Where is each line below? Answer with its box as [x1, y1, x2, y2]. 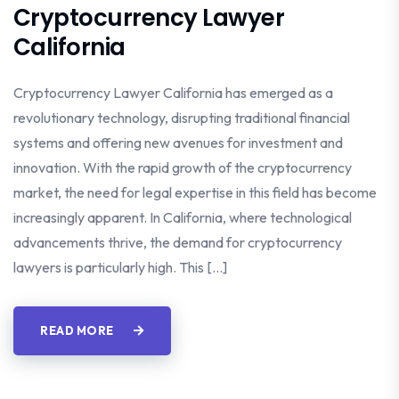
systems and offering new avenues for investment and [13, 133, 343, 151]
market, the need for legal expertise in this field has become [13, 183, 377, 201]
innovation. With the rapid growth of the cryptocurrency [13, 158, 352, 176]
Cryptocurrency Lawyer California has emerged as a [13, 83, 333, 102]
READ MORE [40, 322, 116, 338]
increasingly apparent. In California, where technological [13, 208, 352, 226]
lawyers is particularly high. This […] [13, 257, 227, 276]
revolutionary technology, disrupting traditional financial [13, 108, 350, 126]
